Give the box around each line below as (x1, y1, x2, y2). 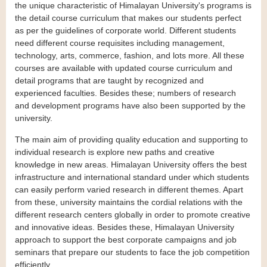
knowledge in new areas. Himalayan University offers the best (15, 160, 247, 170)
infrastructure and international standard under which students (15, 172, 249, 182)
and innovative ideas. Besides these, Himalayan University (15, 222, 234, 232)
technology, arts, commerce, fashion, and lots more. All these (15, 51, 244, 61)
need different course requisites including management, (15, 38, 225, 48)
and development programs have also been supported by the (15, 101, 246, 111)
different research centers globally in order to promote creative (15, 210, 250, 220)
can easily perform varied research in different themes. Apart (15, 185, 243, 195)
